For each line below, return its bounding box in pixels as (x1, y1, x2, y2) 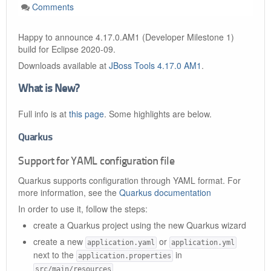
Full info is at (18, 108, 69, 120)
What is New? (18, 83, 79, 95)
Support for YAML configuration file (18, 157, 175, 167)
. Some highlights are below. (104, 108, 212, 120)
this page (69, 108, 104, 120)
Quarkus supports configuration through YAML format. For (18, 174, 241, 186)
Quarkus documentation (119, 186, 211, 198)
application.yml (171, 238, 235, 247)
